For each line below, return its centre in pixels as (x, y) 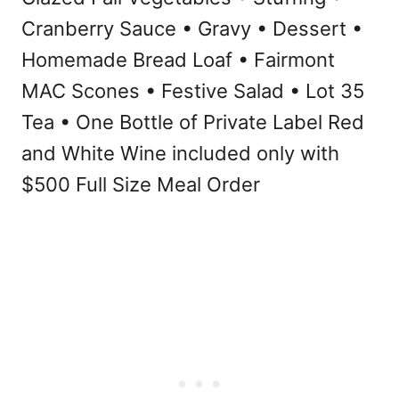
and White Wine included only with (180, 153)
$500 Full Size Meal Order (141, 184)
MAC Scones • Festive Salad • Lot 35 (193, 91)
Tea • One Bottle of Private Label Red (193, 122)
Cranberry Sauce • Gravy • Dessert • (192, 28)
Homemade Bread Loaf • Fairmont (178, 60)
